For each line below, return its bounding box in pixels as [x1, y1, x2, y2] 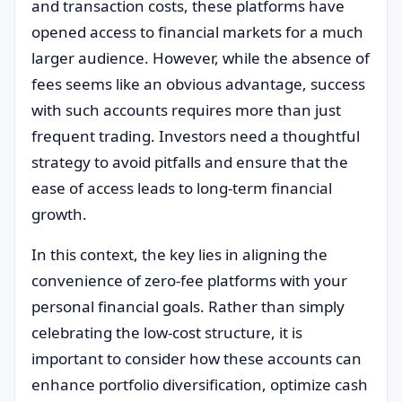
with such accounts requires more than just [31, 100, 341, 120]
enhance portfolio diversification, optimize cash [31, 374, 368, 395]
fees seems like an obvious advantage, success [31, 74, 365, 94]
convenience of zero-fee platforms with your [31, 270, 347, 291]
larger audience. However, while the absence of [31, 48, 370, 68]
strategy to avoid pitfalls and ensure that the [31, 152, 348, 172]
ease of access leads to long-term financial [31, 178, 332, 198]
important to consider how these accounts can [31, 348, 362, 369]
